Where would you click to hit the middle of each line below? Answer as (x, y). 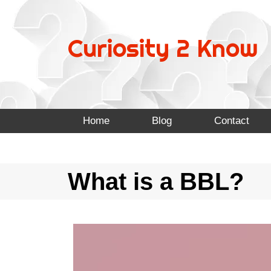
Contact (232, 121)
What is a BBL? (156, 181)
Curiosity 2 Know (163, 48)
